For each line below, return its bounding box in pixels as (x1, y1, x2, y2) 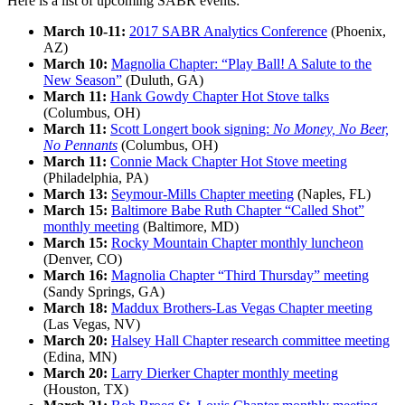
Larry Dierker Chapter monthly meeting (111, 365, 338, 381)
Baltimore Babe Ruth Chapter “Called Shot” (111, 202, 364, 219)
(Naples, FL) (294, 186, 371, 202)
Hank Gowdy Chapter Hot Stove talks (110, 89, 329, 105)
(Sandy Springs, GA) (43, 284, 165, 300)
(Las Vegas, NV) (43, 316, 140, 333)
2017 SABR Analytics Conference (129, 24, 327, 40)
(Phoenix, (327, 24, 386, 40)
